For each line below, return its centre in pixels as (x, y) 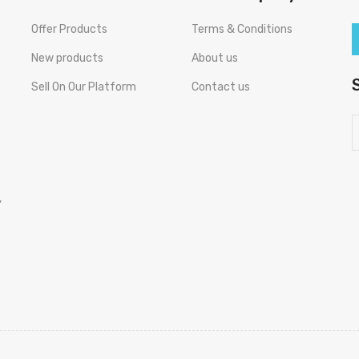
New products (67, 58)
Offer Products (69, 29)
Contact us (221, 87)
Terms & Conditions (242, 29)
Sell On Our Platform (84, 87)
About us (215, 58)
